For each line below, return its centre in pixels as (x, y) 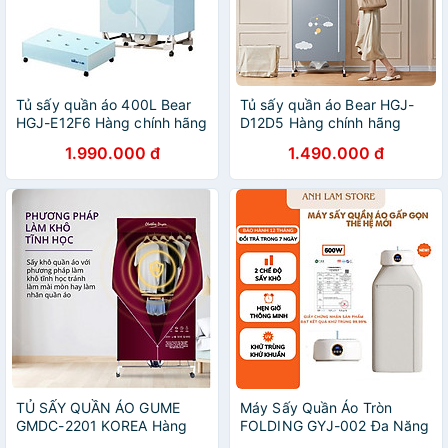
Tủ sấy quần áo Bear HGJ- (327, 104)
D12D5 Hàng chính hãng (321, 122)
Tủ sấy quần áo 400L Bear (104, 104)
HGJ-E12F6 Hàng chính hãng (112, 122)
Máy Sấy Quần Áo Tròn (316, 407)
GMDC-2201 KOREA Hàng (102, 425)
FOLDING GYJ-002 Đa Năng (335, 425)
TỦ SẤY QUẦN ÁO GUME (98, 407)
